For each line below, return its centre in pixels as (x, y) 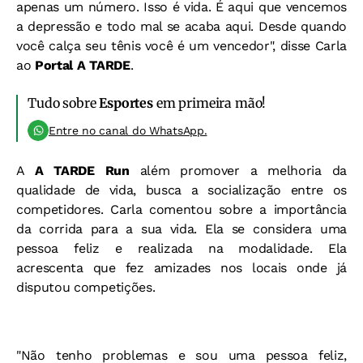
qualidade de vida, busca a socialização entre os (181, 190)
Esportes (126, 102)
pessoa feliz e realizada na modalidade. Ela (181, 248)
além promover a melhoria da (238, 170)
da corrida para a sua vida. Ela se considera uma (181, 228)
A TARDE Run (82, 170)
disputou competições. (86, 287)
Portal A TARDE (81, 65)
